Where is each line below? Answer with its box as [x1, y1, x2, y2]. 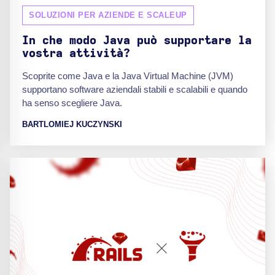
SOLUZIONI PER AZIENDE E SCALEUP [29, 10, 187, 20]
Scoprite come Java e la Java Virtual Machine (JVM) [22, 70, 233, 81]
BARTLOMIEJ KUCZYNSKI [22, 119, 122, 129]
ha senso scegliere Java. [22, 97, 122, 108]
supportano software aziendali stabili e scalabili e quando [22, 83, 247, 95]
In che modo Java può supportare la [22, 34, 252, 47]
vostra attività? [22, 47, 130, 60]
